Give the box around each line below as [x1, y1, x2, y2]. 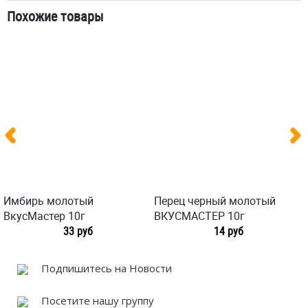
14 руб [213, 223, 243, 239]
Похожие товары [7, 7, 104, 25]
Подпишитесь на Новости [38, 261, 172, 275]
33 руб [63, 223, 93, 239]
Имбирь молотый [3, 193, 93, 208]
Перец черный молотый [154, 193, 276, 208]
